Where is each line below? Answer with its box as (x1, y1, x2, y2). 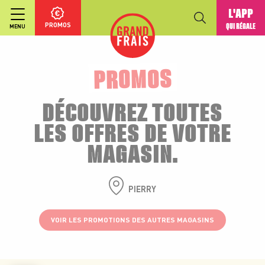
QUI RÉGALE (226, 22, 256, 30)
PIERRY (128, 183, 156, 195)
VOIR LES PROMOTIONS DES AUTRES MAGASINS (51, 215, 214, 225)
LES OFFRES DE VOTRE (33, 117, 231, 146)
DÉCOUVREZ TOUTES (42, 96, 223, 125)
